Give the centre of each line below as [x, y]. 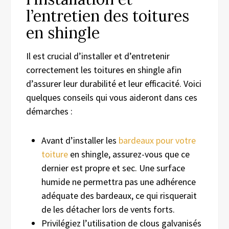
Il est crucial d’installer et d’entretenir [98, 56]
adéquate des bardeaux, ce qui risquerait [119, 195]
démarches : [49, 111]
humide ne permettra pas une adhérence [119, 181]
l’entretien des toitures [108, 16]
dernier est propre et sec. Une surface [113, 168]
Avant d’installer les [80, 140]
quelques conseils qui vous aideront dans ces [112, 97]
